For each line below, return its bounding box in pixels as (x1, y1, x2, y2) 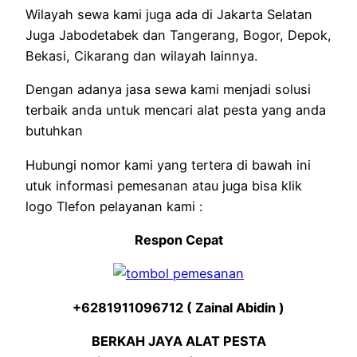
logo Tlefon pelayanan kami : (25, 198, 202, 214)
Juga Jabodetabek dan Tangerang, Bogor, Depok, (25, 27, 331, 44)
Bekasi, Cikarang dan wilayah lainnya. (25, 48, 257, 65)
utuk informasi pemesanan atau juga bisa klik (25, 177, 302, 194)
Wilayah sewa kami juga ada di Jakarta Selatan (25, 6, 312, 23)
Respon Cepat (134, 232, 223, 249)
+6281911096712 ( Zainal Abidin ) (73, 299, 284, 316)
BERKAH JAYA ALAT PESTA (91, 332, 266, 349)
